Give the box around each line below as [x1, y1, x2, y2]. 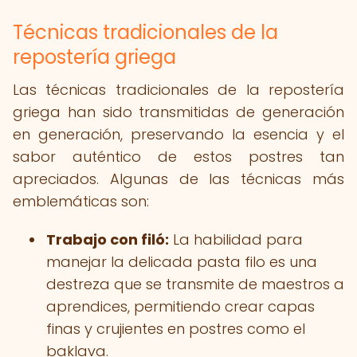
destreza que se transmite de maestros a [46, 274, 344, 294]
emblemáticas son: [13, 191, 149, 211]
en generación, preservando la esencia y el [13, 124, 344, 144]
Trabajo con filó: [46, 229, 169, 249]
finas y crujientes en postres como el [46, 319, 305, 339]
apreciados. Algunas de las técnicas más [13, 169, 344, 189]
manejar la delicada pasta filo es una [46, 252, 317, 272]
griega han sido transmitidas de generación [13, 102, 344, 122]
